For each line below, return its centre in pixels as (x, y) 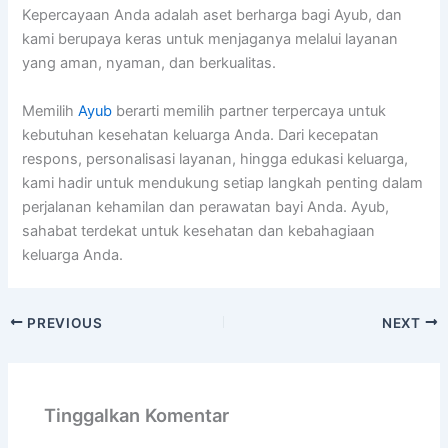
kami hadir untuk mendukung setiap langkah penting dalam (223, 182)
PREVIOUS (63, 322)
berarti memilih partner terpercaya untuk (249, 110)
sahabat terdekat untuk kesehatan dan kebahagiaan (199, 230)
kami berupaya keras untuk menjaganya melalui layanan (210, 39)
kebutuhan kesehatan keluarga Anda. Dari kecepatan (201, 134)
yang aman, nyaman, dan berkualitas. (149, 63)
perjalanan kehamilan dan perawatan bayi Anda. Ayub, (206, 206)
